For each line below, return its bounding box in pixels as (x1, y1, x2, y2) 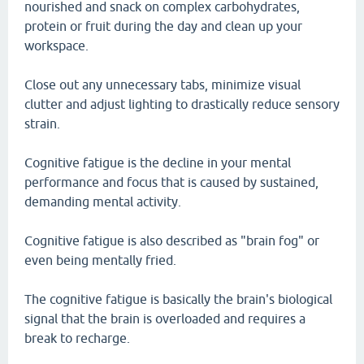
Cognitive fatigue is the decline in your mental (24, 155, 291, 170)
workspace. (24, 38, 89, 53)
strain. (24, 116, 60, 131)
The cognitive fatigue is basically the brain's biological (24, 292, 332, 306)
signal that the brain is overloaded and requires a (24, 311, 305, 326)
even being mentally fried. (24, 253, 176, 267)
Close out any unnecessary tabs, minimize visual (24, 77, 301, 92)
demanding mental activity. (24, 194, 181, 209)
